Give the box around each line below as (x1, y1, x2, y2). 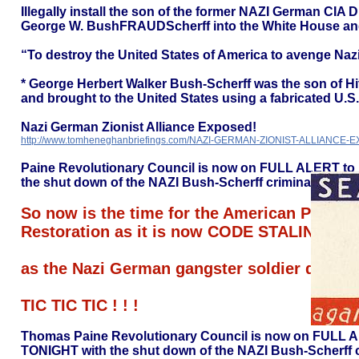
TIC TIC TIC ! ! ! (21, 296, 143, 314)
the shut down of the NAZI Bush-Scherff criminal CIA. (21, 175, 343, 189)
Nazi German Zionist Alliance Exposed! (21, 120, 256, 134)
